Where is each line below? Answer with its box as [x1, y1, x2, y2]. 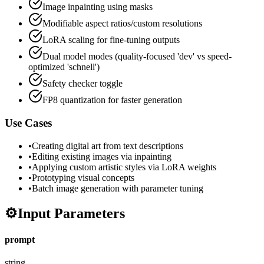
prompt [5, 234, 35, 245]
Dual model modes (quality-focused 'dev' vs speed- [42, 51, 232, 62]
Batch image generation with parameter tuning [32, 183, 203, 193]
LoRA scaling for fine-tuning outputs [42, 35, 180, 45]
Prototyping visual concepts [32, 172, 134, 183]
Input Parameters [18, 206, 125, 222]
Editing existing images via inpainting [32, 151, 171, 161]
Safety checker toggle [42, 78, 123, 89]
